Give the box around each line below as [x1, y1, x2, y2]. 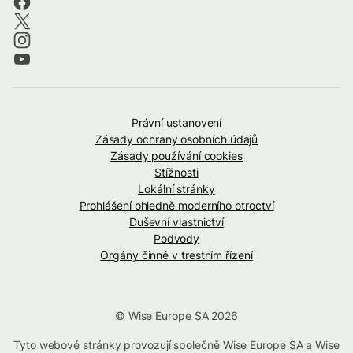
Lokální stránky [138, 181, 215, 195]
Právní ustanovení [131, 115, 222, 129]
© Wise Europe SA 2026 [114, 308, 239, 322]
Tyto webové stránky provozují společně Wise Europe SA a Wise [13, 337, 340, 351]
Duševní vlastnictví [128, 214, 225, 229]
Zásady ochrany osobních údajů [95, 132, 258, 146]
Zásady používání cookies [110, 148, 243, 162]
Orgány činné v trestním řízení [100, 247, 253, 262]
